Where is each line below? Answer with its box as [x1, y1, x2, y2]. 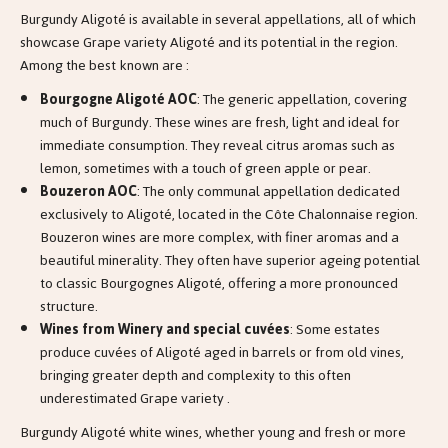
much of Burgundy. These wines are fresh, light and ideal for [40, 109, 400, 137]
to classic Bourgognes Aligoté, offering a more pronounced [40, 270, 398, 298]
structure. [40, 293, 98, 321]
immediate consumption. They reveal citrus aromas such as [40, 132, 395, 160]
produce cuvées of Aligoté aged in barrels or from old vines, [40, 339, 404, 367]
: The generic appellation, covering [197, 86, 407, 114]
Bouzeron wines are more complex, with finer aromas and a [40, 224, 399, 252]
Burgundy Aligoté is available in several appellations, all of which [20, 5, 416, 33]
